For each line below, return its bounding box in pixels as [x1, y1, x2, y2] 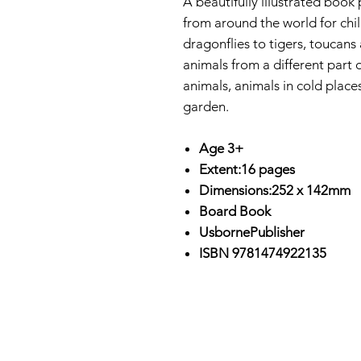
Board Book [199, 203, 271, 220]
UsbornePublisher [199, 224, 305, 241]
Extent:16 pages [199, 161, 295, 178]
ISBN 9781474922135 [199, 245, 326, 262]
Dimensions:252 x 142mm [199, 182, 351, 199]
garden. [183, 98, 229, 115]
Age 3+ [199, 140, 243, 157]
